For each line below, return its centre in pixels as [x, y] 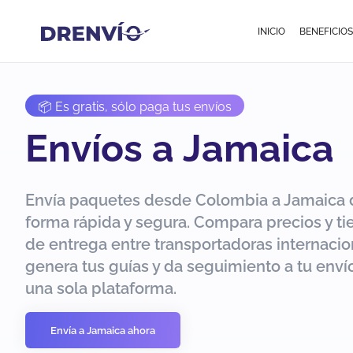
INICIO [272, 31]
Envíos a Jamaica [180, 148]
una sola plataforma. [101, 288]
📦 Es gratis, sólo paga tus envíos [135, 107]
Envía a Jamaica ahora [103, 330]
